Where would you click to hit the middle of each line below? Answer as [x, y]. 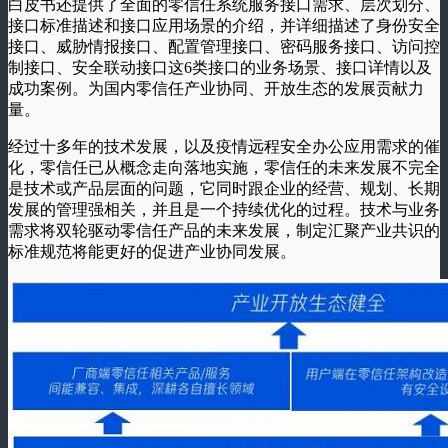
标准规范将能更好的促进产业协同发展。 [152, 251]
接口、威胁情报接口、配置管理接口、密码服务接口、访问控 [224, 46]
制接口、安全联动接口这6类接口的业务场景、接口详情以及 [220, 67]
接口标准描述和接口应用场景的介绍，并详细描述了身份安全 [224, 25]
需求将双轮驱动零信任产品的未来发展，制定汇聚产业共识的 [224, 230]
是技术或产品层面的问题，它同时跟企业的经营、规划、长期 [224, 188]
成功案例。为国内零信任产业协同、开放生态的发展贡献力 [216, 88]
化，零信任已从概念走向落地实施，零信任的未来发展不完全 [224, 167]
